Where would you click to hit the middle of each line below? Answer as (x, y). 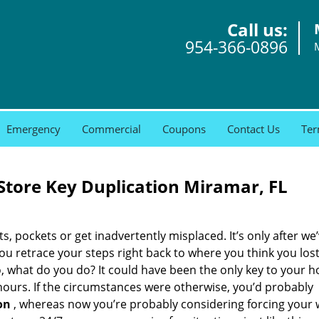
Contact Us (253, 129)
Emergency (33, 129)
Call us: (257, 30)
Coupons (184, 129)
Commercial (111, 129)
